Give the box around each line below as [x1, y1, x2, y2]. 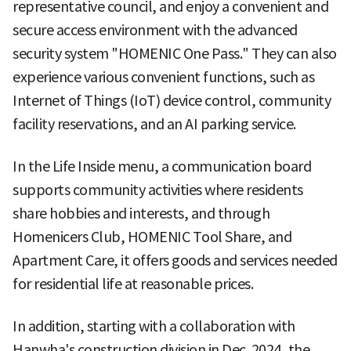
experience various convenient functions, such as [13, 67, 314, 86]
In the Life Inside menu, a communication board [13, 157, 311, 175]
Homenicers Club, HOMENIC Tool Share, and [13, 227, 291, 246]
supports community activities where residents [13, 180, 303, 199]
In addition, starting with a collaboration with [13, 317, 295, 335]
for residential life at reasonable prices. [13, 274, 253, 293]
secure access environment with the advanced [13, 20, 298, 39]
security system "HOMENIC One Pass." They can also [13, 44, 337, 63]
